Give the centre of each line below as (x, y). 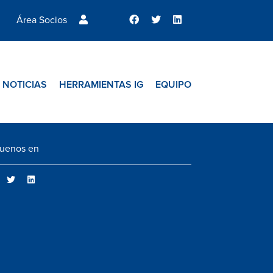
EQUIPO (173, 85)
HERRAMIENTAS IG (101, 85)
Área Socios (42, 20)
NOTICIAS (25, 85)
